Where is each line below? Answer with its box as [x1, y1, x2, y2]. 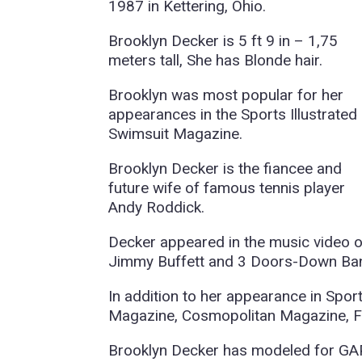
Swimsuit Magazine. [108, 124, 243, 144]
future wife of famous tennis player [108, 179, 346, 198]
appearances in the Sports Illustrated [108, 105, 358, 124]
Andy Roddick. [108, 198, 205, 217]
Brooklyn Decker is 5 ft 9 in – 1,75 [108, 32, 339, 51]
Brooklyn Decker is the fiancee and [108, 159, 343, 179]
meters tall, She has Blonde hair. [108, 51, 323, 70]
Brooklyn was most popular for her [108, 86, 344, 105]
